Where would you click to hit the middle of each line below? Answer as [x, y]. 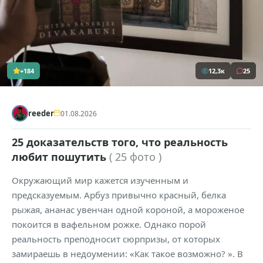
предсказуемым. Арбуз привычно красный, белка [119, 195]
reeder [41, 114]
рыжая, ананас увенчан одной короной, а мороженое [128, 210]
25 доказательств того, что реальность [120, 142]
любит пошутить [60, 157]
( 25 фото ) [135, 157]
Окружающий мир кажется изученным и [100, 181]
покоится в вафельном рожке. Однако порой [109, 225]
